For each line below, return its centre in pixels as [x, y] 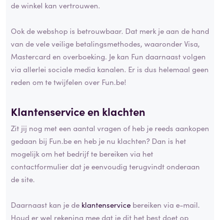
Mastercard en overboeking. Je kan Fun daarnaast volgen [108, 56]
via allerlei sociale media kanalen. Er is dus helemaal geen [110, 69]
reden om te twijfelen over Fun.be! [69, 82]
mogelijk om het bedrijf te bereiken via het [82, 153]
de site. [23, 179]
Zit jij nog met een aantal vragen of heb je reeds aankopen [110, 128]
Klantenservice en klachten [78, 111]
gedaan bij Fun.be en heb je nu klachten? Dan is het [98, 140]
